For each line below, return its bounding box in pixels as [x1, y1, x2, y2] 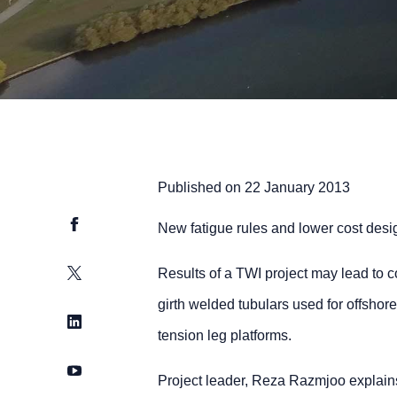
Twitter [67, 264, 109, 279]
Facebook [67, 215, 130, 230]
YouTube [67, 362, 124, 377]
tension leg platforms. [157, 328, 292, 343]
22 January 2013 [244, 180, 350, 195]
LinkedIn [67, 313, 121, 328]
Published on [157, 180, 241, 195]
